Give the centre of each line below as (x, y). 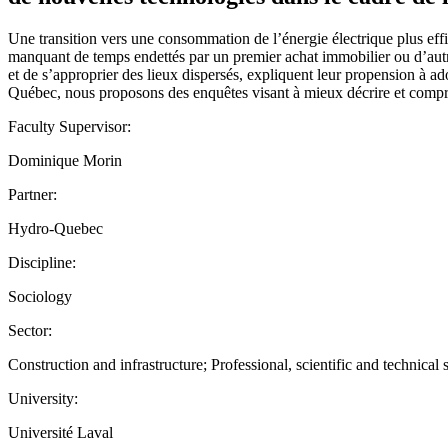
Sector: (30, 330)
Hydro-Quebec (55, 228)
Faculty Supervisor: (69, 126)
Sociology (40, 296)
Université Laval (60, 432)
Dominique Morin (65, 160)
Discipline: (42, 262)
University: (43, 398)
